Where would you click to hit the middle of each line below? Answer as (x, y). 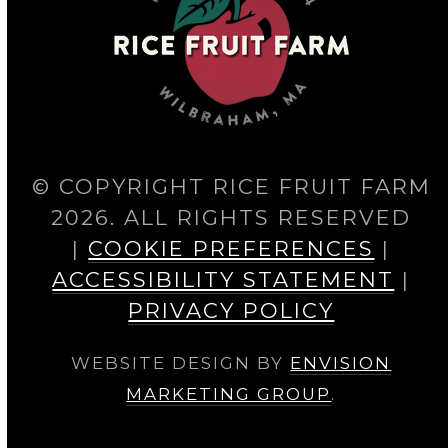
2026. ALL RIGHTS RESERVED (231, 217)
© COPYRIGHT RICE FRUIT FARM (231, 186)
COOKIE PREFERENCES (231, 248)
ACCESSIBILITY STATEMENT (223, 279)
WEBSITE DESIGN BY (181, 363)
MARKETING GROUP (229, 394)
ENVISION (341, 363)
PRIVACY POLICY (231, 310)
